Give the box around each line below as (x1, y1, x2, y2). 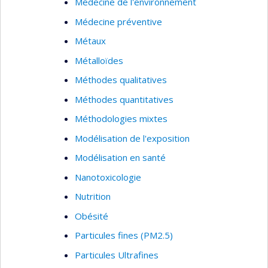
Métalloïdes (75, 54, 123, 66)
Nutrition (75, 190, 111, 202)
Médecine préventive (75, 15, 162, 28)
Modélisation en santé (75, 151, 166, 163)
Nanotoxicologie (75, 170, 141, 183)
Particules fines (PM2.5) (75, 229, 173, 241)
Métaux (75, 35, 106, 47)
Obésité (75, 209, 108, 222)
